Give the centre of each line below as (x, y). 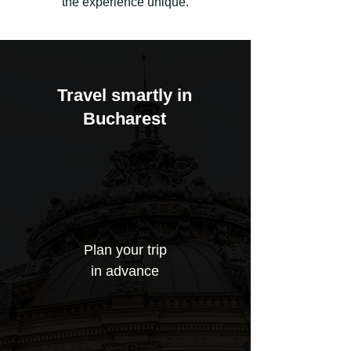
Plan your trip (125, 250)
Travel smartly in (124, 95)
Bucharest (124, 119)
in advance (125, 271)
